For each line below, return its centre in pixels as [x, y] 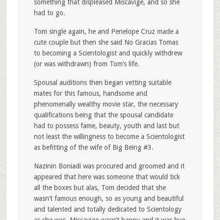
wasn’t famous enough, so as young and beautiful [109, 199]
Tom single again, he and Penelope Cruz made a [106, 32]
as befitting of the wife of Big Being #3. [94, 148]
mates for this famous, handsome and [90, 94]
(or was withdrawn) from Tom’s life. [86, 64]
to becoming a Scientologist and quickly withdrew [108, 53]
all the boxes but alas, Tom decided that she [100, 188]
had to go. [49, 13]
